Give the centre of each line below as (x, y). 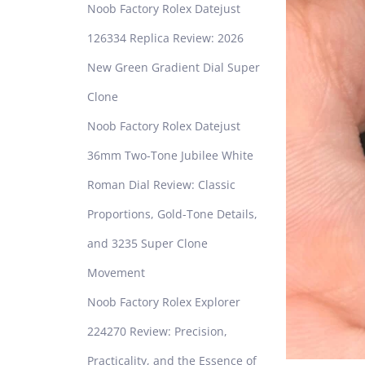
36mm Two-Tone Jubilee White (170, 155)
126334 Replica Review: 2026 (165, 37)
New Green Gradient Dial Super (174, 67)
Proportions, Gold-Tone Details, (172, 213)
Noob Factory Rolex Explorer (164, 301)
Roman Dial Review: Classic (161, 184)
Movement (116, 272)
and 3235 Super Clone (147, 243)
